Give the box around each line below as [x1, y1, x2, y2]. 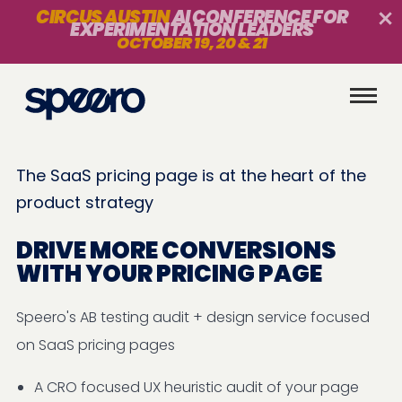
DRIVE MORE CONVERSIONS [16, 234, 336, 267]
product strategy [16, 191, 153, 214]
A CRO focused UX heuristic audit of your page [34, 377, 359, 398]
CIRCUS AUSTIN [36, 4, 170, 30]
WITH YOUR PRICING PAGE [16, 258, 322, 290]
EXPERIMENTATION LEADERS [70, 17, 314, 42]
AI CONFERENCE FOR [170, 4, 348, 30]
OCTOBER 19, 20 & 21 [117, 31, 267, 54]
